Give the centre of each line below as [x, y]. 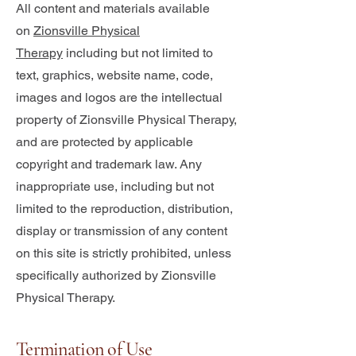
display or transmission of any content [122, 231]
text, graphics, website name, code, [114, 75]
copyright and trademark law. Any [109, 164]
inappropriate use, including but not [115, 186]
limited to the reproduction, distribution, [124, 209]
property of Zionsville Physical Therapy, [126, 120]
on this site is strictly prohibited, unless [124, 253]
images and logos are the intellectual [119, 97]
